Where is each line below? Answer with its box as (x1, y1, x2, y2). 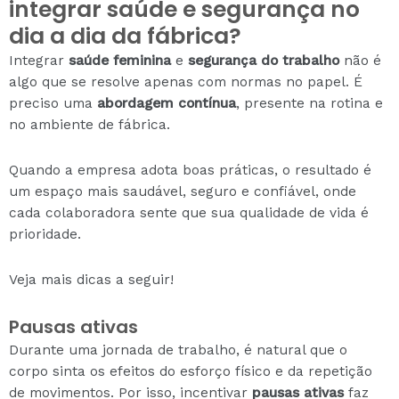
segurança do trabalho (188, 52, 339, 69)
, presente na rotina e (236, 94, 383, 111)
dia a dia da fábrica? (9, 20, 241, 52)
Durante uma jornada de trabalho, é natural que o (9, 342, 347, 359)
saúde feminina (69, 52, 171, 69)
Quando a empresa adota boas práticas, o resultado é (9, 161, 371, 178)
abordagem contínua (97, 94, 236, 111)
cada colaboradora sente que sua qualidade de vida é (9, 204, 369, 221)
